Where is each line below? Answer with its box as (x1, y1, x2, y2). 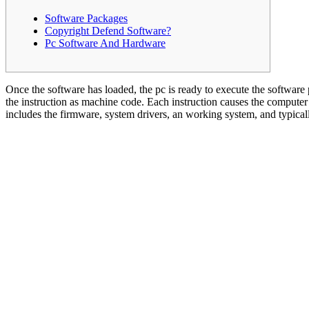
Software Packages (45, 12, 128, 25)
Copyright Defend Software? (45, 25, 171, 37)
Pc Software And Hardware (45, 37, 166, 50)
